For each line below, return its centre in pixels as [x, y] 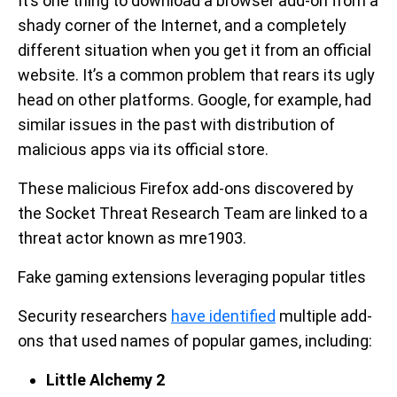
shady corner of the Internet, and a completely [182, 25]
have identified [223, 316]
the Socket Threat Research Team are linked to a [193, 213]
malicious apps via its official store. [143, 149]
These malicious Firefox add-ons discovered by [186, 188]
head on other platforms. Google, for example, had [195, 100]
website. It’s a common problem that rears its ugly [196, 75]
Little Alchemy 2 [105, 380]
